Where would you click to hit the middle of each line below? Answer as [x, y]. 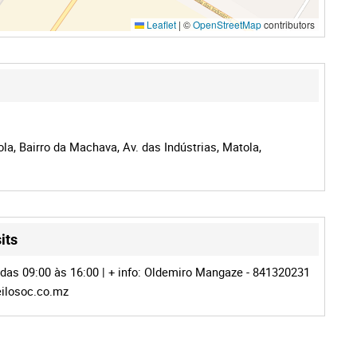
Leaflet [160, 24]
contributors [288, 24]
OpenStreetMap [227, 24]
